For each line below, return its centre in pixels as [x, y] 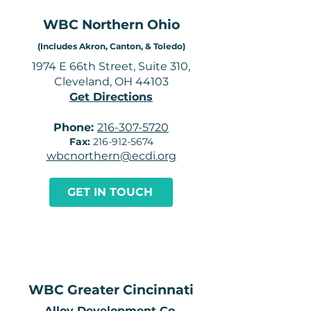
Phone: [75, 127]
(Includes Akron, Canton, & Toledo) [111, 46]
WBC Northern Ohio [111, 25]
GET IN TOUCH [110, 192]
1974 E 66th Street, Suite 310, [111, 66]
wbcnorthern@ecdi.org [111, 156]
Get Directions [111, 97]
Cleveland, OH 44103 [111, 82]
